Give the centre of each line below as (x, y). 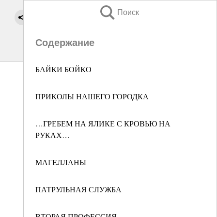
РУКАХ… (53, 135)
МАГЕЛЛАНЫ (61, 162)
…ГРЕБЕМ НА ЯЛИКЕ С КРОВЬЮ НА (103, 123)
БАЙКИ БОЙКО (63, 69)
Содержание (65, 43)
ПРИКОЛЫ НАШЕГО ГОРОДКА (92, 96)
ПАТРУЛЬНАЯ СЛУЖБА (78, 189)
